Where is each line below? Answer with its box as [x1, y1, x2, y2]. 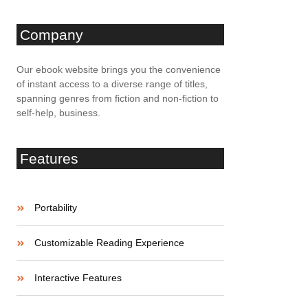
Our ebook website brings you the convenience [16, 64, 221, 75]
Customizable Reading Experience [34, 237, 184, 248]
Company [20, 27, 83, 43]
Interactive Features [34, 272, 122, 283]
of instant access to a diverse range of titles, [16, 78, 208, 89]
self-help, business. [16, 107, 100, 118]
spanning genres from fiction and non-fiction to [16, 93, 219, 104]
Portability [34, 202, 77, 213]
